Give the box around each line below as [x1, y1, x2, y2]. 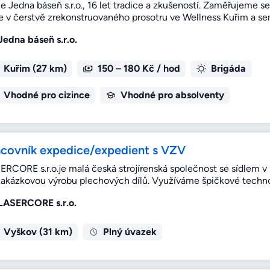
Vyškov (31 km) [3, 226, 72, 238]
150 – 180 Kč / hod [97, 63, 180, 75]
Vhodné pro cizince [3, 89, 90, 101]
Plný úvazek [102, 226, 157, 238]
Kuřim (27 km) [3, 63, 67, 75]
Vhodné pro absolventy [120, 89, 224, 101]
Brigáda [210, 63, 246, 75]
